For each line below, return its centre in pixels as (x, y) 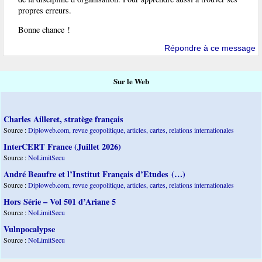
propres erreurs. (45, 10)
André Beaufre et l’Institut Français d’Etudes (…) (94, 174)
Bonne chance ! (44, 29)
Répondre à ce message (210, 48)
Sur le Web (131, 82)
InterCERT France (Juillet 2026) (62, 147)
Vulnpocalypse (29, 229)
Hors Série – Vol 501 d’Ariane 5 (60, 202)
